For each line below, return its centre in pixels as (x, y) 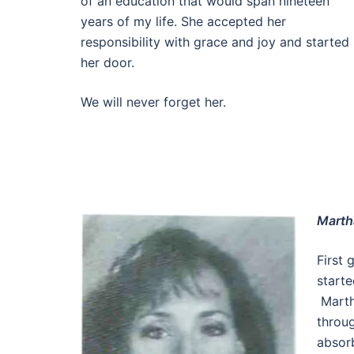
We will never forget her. (153, 102)
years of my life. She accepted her (183, 21)
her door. (107, 62)
